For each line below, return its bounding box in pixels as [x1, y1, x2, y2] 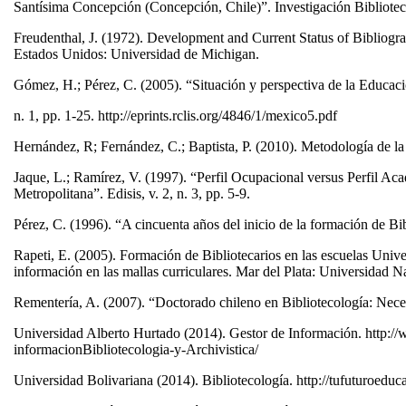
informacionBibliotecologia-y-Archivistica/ [14, 342, 262, 358]
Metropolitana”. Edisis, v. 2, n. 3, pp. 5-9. [14, 186, 254, 202]
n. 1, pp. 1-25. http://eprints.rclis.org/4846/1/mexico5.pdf [14, 108, 341, 124]
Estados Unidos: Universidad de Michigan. [14, 46, 263, 63]
